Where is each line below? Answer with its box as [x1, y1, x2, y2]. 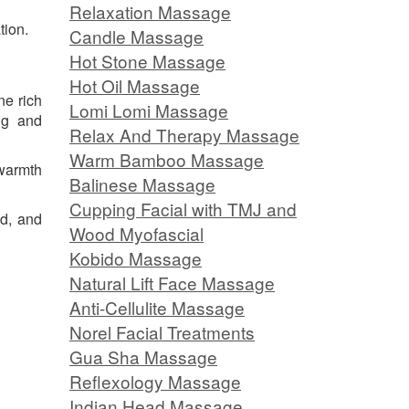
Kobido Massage [69, 246, 202, 271]
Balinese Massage [69, 172, 215, 197]
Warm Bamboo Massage [69, 147, 264, 173]
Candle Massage [69, 24, 204, 49]
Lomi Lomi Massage [69, 98, 228, 123]
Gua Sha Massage [69, 344, 217, 370]
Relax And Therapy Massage [69, 122, 299, 148]
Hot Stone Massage [69, 48, 225, 74]
